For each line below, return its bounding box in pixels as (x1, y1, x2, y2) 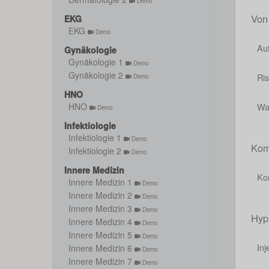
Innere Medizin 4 (68, 216, 134, 228)
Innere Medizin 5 (68, 229, 134, 241)
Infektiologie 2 (68, 145, 124, 157)
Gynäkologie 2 (68, 69, 125, 81)
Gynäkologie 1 (68, 56, 125, 68)
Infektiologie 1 (68, 131, 124, 144)
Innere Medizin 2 (68, 189, 134, 201)
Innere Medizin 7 (68, 255, 134, 267)
